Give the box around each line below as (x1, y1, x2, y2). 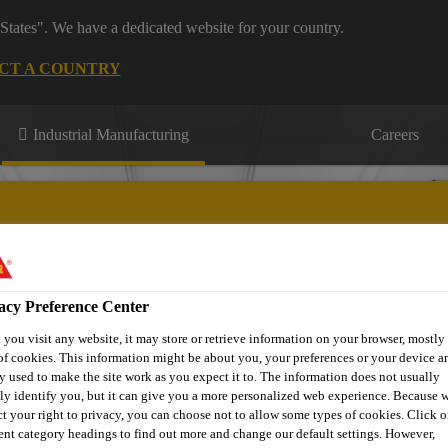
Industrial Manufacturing (33, 126, 189, 143)
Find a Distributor (285, 315, 397, 332)
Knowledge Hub (46, 315, 152, 332)
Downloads (182, 315, 255, 332)
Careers (371, 126, 419, 143)
